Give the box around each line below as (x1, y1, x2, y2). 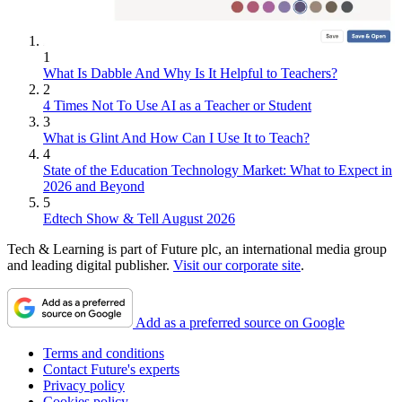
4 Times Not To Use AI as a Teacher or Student (43, 98, 311, 114)
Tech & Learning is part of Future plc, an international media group (7, 241, 387, 258)
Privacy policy (43, 378, 125, 394)
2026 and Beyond (43, 179, 144, 195)
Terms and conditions (43, 345, 164, 362)
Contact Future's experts (43, 362, 179, 378)
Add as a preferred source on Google (135, 315, 345, 331)
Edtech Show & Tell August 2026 (43, 211, 235, 227)
